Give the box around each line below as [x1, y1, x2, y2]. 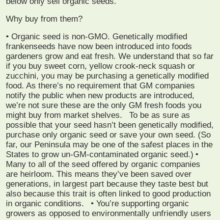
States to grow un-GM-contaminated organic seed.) [6, 149, 193, 159]
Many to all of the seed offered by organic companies [6, 159, 200, 169]
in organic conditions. [6, 198, 89, 208]
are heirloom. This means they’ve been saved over [6, 169, 192, 179]
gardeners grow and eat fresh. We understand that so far [6, 51, 214, 61]
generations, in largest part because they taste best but [6, 179, 208, 189]
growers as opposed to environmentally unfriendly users [6, 208, 211, 218]
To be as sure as [129, 110, 190, 120]
